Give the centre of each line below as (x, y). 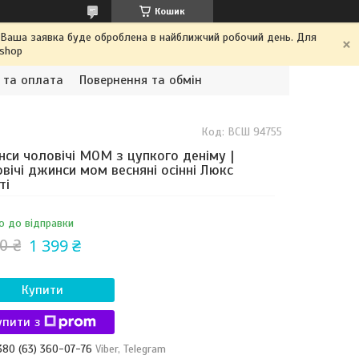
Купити (42, 290)
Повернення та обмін (141, 80)
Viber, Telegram (130, 349)
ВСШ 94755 (255, 132)
